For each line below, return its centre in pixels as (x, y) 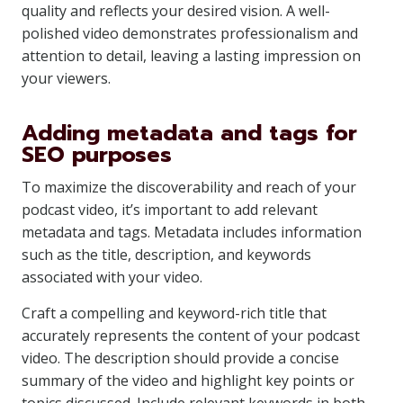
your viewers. (66, 78)
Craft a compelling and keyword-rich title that (174, 313)
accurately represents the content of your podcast (191, 336)
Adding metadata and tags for (189, 133)
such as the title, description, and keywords (166, 255)
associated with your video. (112, 277)
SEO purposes (97, 155)
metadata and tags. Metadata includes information (192, 232)
